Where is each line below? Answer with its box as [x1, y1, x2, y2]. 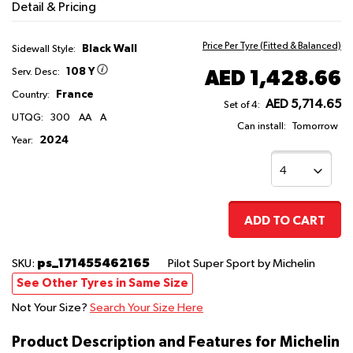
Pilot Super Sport [165, 257, 258, 269]
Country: [12, 89, 50, 100]
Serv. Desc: [12, 66, 62, 77]
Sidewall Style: [12, 43, 78, 54]
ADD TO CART [244, 214, 325, 227]
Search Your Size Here [90, 301, 203, 314]
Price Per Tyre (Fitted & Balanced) [203, 41, 341, 51]
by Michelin [258, 257, 315, 269]
